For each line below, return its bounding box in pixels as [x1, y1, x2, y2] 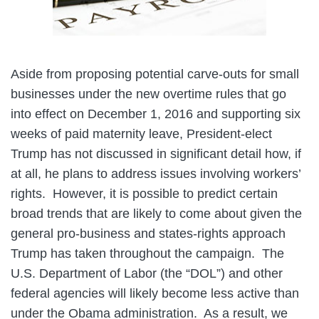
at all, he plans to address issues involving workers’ [11, 167, 300, 182]
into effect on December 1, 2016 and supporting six [11, 107, 300, 122]
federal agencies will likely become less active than [11, 286, 299, 301]
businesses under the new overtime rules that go [11, 87, 286, 102]
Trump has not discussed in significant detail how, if [11, 147, 301, 162]
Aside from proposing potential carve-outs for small [11, 67, 299, 82]
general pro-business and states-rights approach [11, 226, 286, 241]
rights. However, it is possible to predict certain [11, 187, 278, 202]
